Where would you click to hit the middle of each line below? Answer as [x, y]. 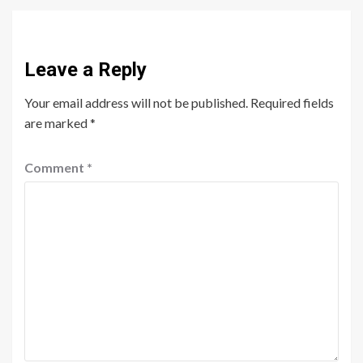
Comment [56, 167]
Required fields [292, 102]
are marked [57, 122]
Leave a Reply [85, 69]
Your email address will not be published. [136, 102]
